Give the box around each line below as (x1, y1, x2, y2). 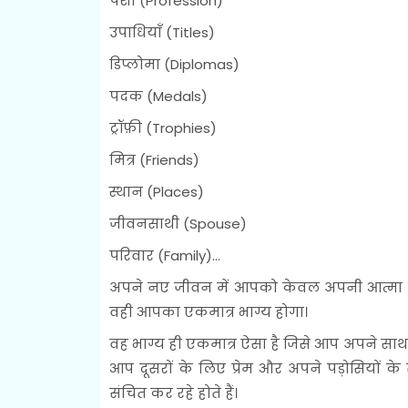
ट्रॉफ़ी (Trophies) (108, 117, 217, 138)
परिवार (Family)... (108, 245, 220, 265)
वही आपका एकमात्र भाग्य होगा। (108, 301, 308, 321)
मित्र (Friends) (108, 149, 199, 169)
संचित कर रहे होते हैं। (108, 382, 238, 403)
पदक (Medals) (108, 86, 208, 106)
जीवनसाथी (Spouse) (108, 213, 247, 233)
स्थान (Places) (108, 181, 204, 201)
